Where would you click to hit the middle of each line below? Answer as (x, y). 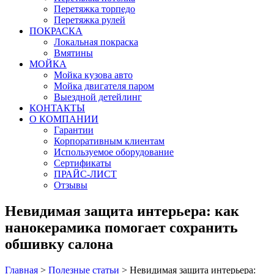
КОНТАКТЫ (57, 108)
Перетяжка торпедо (94, 9)
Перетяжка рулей (90, 20)
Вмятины (73, 53)
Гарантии (74, 130)
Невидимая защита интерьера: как (122, 211)
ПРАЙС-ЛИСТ (85, 174)
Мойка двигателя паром (104, 86)
